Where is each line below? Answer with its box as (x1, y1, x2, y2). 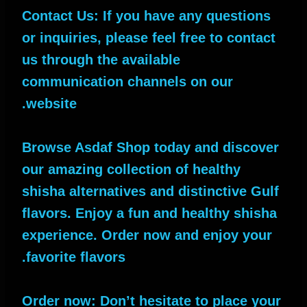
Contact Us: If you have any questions (22, 8, 271, 23)
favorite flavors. (26, 249, 125, 265)
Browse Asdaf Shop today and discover (22, 139, 279, 155)
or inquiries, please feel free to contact (22, 29, 275, 45)
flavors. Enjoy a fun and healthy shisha (22, 205, 277, 221)
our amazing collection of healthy (22, 161, 241, 177)
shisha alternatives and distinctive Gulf (22, 183, 279, 199)
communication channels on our (22, 73, 233, 89)
